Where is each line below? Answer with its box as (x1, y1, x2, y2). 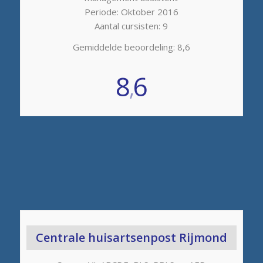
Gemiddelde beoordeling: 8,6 (72, 41, 190, 53)
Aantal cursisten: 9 (95, 19, 168, 32)
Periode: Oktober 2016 (84, 5, 178, 18)
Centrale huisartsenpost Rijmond (35, 230, 227, 246)
